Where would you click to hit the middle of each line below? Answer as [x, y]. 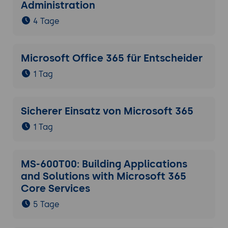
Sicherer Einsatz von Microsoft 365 [107, 111]
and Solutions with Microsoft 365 [103, 176]
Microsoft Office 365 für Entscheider [111, 58]
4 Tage [46, 21]
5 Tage [46, 205]
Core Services [55, 189]
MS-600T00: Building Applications [104, 164]
